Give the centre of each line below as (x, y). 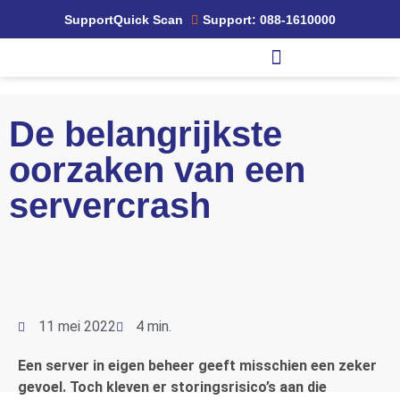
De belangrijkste (146, 133)
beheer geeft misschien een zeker (261, 365)
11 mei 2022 (77, 326)
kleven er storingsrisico (186, 387)
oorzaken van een (157, 169)
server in (77, 365)
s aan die (297, 387)
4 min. (154, 326)
